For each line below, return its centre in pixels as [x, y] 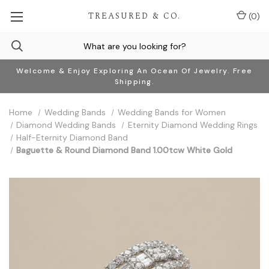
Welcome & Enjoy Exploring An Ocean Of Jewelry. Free [134, 71]
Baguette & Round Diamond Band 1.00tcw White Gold [125, 150]
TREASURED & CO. [134, 16]
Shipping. [134, 82]
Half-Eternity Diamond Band [72, 138]
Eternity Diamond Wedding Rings [193, 125]
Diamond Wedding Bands [66, 125]
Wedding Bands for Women [171, 112]
